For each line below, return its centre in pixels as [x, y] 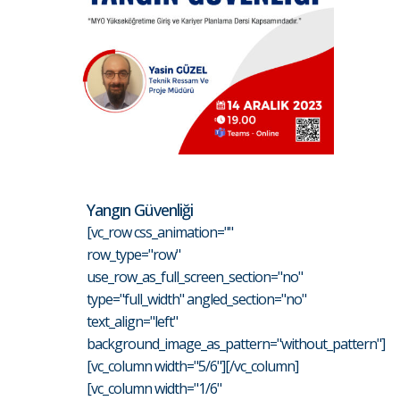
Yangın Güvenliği [140, 209]
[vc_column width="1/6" [154, 388]
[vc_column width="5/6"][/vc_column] [192, 366]
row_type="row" [133, 254]
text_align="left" [132, 321]
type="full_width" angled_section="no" [196, 299]
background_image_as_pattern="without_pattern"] [236, 343]
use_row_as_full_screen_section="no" [195, 276]
